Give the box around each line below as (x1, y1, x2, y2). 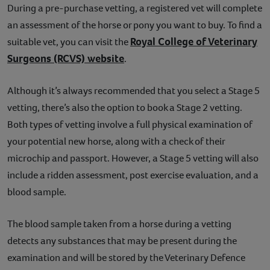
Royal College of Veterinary (130, 34, 257, 49)
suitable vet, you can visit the (7, 34, 130, 49)
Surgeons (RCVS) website (7, 51, 124, 66)
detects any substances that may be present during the (7, 233, 237, 248)
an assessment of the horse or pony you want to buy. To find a (7, 17, 262, 32)
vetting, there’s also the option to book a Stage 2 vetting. (7, 100, 242, 115)
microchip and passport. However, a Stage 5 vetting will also (7, 151, 259, 165)
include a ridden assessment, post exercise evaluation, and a (7, 168, 259, 182)
